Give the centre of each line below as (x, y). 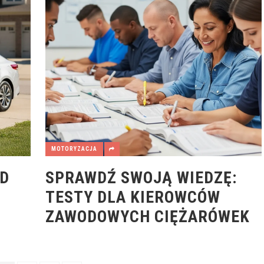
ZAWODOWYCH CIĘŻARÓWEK (147, 216)
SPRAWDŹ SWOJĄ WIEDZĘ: (141, 177)
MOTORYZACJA (74, 148)
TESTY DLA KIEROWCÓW (133, 197)
